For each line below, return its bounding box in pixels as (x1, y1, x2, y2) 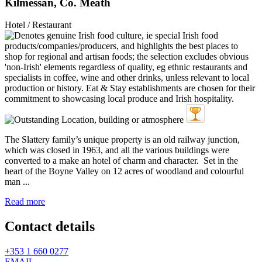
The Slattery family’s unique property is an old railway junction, (5, 135, 240, 145)
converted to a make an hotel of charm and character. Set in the (5, 156, 238, 166)
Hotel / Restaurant (5, 20, 71, 30)
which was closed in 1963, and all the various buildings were (5, 145, 229, 156)
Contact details (5, 219, 95, 235)
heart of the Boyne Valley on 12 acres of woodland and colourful (5, 166, 244, 177)
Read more (5, 196, 45, 207)
